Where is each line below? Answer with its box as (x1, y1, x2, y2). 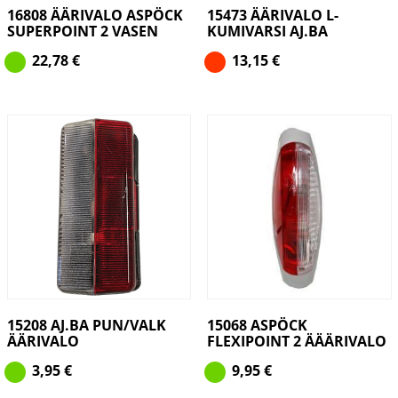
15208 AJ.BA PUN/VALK (6, 315, 166, 336)
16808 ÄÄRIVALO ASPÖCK (6, 4, 183, 25)
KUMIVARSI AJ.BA (206, 20, 328, 41)
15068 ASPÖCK (206, 315, 307, 336)
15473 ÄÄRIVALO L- (206, 4, 338, 25)
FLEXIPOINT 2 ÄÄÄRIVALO (206, 331, 386, 352)
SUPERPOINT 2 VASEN (6, 20, 158, 41)
